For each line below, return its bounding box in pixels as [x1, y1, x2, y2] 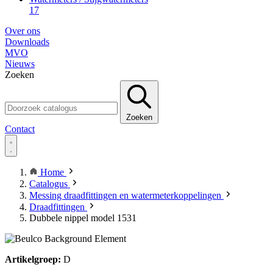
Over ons [5, 26, 40, 36]
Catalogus [29, 179, 70, 189]
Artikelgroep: [5, 254, 61, 264]
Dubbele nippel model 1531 [29, 213, 136, 223]
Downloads [5, 37, 49, 47]
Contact [5, 124, 35, 134]
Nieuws [5, 58, 35, 69]
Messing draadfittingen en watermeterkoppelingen [29, 190, 224, 200]
